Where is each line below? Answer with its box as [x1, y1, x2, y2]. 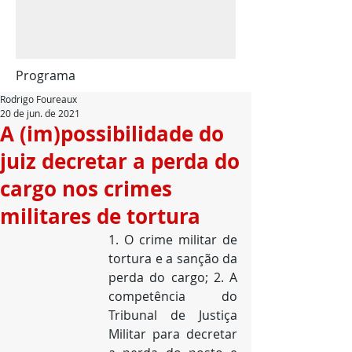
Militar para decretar [108, 325, 237, 343]
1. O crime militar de [108, 231, 237, 248]
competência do [108, 288, 237, 305]
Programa [16, 67, 75, 84]
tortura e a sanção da [108, 250, 237, 267]
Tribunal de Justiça [108, 306, 237, 324]
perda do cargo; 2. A [108, 269, 237, 286]
